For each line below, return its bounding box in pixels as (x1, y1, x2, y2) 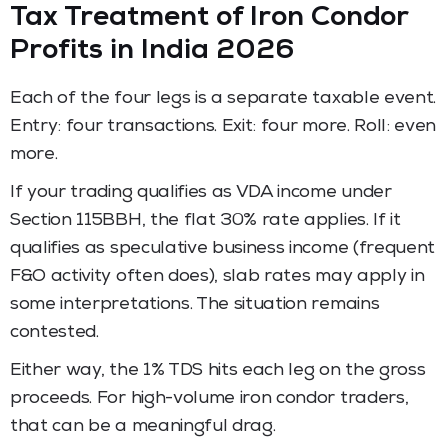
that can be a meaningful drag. (10, 417, 276, 436)
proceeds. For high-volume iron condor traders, (10, 389, 409, 408)
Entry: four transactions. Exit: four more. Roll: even (10, 117, 437, 136)
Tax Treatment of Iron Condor (10, 4, 409, 33)
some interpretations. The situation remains (10, 295, 380, 314)
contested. (10, 323, 99, 342)
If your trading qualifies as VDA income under (10, 183, 392, 202)
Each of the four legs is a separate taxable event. (10, 89, 436, 108)
